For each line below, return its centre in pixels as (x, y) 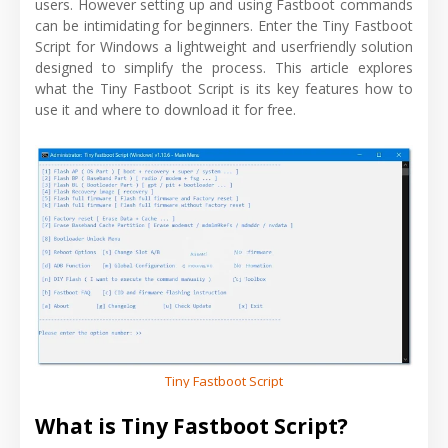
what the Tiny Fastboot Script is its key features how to (224, 88)
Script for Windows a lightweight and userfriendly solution (224, 46)
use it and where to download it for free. (165, 109)
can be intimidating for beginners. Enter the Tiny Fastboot (224, 25)
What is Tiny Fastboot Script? (191, 425)
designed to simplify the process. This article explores (224, 67)
